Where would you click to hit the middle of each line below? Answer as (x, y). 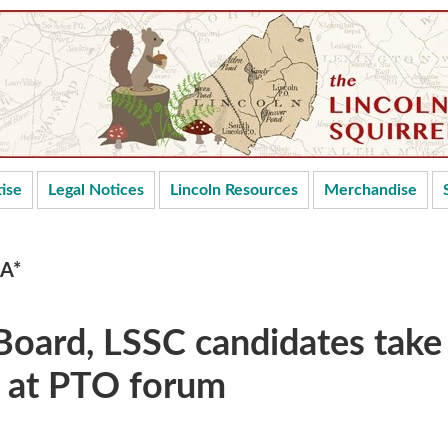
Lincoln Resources (234, 190)
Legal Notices (96, 190)
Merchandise (370, 190)
